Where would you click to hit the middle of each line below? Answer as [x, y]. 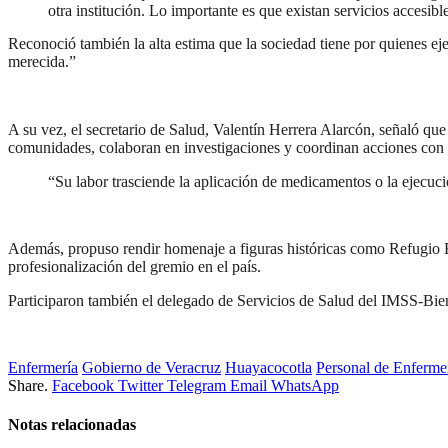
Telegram [196, 385]
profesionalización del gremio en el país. [134, 266]
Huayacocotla [268, 367]
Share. [28, 385]
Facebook [83, 385]
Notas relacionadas [72, 425]
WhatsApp [305, 385]
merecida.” [42, 62]
